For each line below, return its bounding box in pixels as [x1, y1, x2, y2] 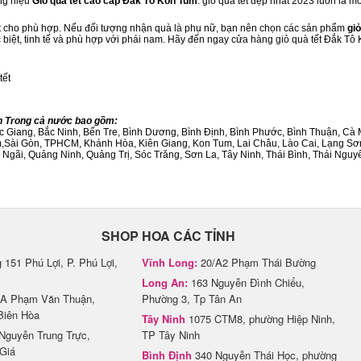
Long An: [142, 275, 188, 290]
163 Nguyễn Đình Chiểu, [188, 275, 305, 290]
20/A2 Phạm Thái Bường [197, 255, 316, 270]
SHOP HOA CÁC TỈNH [102, 226, 235, 245]
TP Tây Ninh [142, 327, 200, 342]
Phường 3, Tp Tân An [142, 291, 242, 306]
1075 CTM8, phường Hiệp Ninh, [185, 311, 335, 326]
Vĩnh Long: [142, 255, 197, 270]
